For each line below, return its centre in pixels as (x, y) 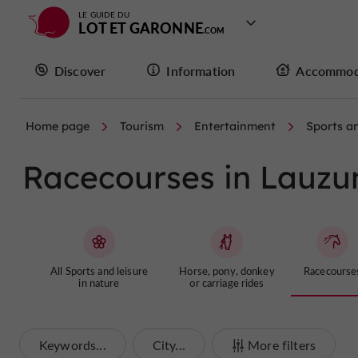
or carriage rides (227, 282)
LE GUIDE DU (104, 14)
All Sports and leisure (99, 270)
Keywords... (73, 345)
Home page (58, 126)
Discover (80, 70)
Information (201, 70)
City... (169, 345)
